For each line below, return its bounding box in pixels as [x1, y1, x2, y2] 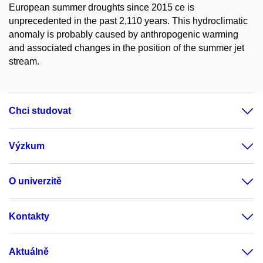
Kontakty [9, 211, 49, 221]
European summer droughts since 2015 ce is [9, 2, 194, 12]
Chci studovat [9, 106, 71, 116]
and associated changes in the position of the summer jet [9, 43, 244, 53]
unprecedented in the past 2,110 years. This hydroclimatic [9, 16, 248, 26]
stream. [9, 56, 39, 66]
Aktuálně [9, 247, 49, 257]
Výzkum [9, 141, 45, 151]
